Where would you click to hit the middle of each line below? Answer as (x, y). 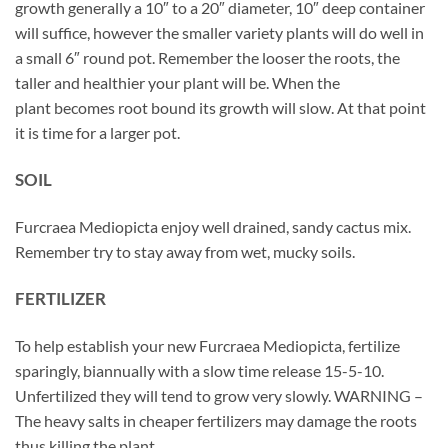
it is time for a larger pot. (97, 133)
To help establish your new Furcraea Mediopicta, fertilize (207, 345)
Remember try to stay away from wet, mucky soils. (185, 252)
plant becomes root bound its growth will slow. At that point (220, 108)
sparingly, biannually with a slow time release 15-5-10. (199, 370)
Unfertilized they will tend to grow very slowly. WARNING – (219, 395)
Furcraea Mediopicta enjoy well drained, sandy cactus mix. (213, 227)
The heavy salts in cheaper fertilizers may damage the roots (216, 420)
